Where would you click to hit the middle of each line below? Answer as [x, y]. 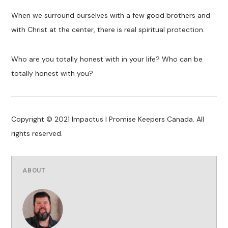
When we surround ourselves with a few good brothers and [111, 16]
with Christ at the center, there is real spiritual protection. [108, 30]
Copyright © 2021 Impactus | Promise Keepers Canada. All [108, 119]
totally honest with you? [52, 74]
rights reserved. [37, 133]
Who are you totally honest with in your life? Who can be [107, 59]
